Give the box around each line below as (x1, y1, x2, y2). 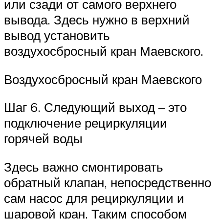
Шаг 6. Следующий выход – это (4, 99, 187, 115)
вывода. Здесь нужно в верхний (4, 12, 190, 28)
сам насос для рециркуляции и (4, 190, 184, 206)
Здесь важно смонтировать (4, 159, 163, 175)
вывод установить (4, 27, 110, 44)
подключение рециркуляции (4, 115, 167, 131)
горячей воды (4, 131, 83, 147)
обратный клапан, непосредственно (4, 175, 211, 191)
